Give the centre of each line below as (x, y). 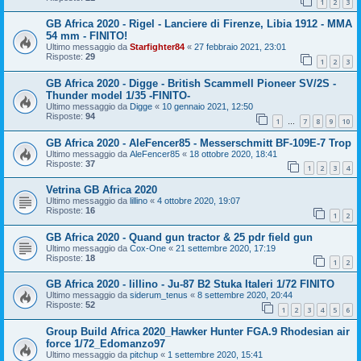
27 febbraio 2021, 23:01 (240, 47)
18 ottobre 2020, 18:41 (233, 154)
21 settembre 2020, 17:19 (226, 248)
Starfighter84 (157, 47)
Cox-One (148, 248)
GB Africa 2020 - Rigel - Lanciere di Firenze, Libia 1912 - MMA (199, 24)
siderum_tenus (159, 295)
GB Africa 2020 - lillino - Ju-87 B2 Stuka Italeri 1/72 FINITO (190, 284)
